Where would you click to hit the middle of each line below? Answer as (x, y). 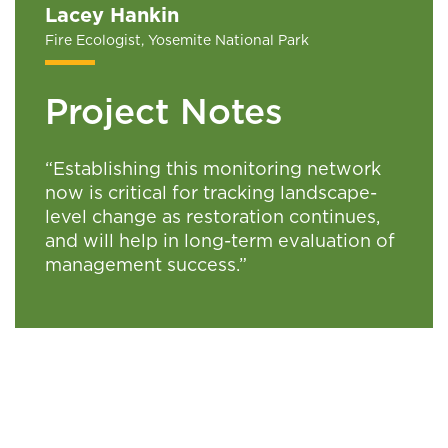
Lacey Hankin (112, 16)
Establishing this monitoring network (217, 170)
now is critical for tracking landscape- (211, 194)
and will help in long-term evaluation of (220, 242)
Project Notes (164, 113)
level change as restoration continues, (212, 218)
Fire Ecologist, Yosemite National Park (177, 41)
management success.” (146, 266)
